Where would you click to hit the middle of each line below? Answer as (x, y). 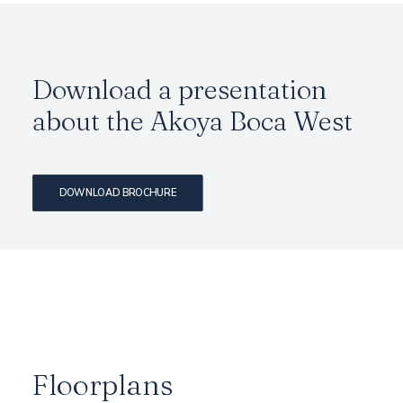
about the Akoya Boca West (193, 121)
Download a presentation (179, 89)
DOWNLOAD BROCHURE (117, 193)
